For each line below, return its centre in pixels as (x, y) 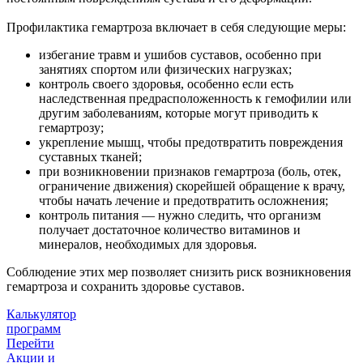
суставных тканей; (90, 157)
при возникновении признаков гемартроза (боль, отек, (190, 172)
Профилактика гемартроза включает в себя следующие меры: (176, 28)
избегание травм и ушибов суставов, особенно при (180, 55)
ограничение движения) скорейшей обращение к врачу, (192, 186)
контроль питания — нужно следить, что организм (180, 216)
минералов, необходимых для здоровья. (148, 245)
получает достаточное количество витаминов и (170, 230)
